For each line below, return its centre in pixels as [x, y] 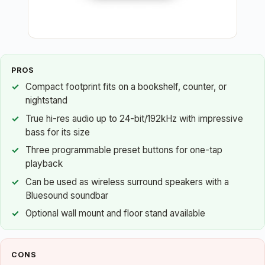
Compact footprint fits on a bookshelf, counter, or [126, 87]
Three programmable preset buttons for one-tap [124, 150]
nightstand [46, 101]
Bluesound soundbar [67, 195]
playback [44, 164]
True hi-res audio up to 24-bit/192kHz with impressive [134, 118]
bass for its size [58, 132]
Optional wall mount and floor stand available [115, 214]
